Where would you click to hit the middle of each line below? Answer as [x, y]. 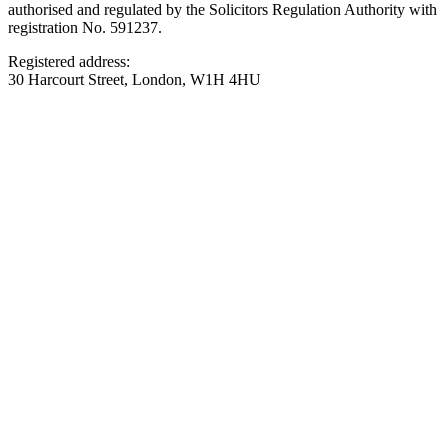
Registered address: [69, 62]
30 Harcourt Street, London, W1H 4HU [134, 80]
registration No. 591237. [85, 28]
